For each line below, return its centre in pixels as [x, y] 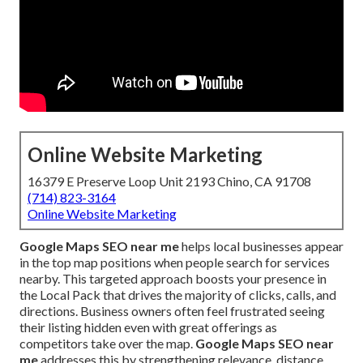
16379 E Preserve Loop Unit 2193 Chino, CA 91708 [169, 181]
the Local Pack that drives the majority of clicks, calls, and [178, 295]
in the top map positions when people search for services [175, 263]
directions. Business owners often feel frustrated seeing [172, 311]
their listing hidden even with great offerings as [148, 327]
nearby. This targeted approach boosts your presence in [173, 279]
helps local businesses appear [261, 246]
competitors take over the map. [107, 344]
